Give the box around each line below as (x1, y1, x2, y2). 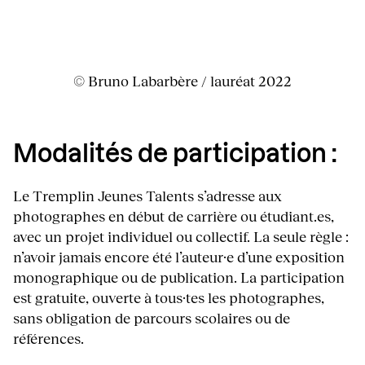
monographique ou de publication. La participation (13, 267, 345, 286)
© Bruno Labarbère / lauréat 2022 (73, 71, 292, 90)
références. (13, 328, 84, 347)
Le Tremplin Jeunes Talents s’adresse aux (13, 186, 282, 204)
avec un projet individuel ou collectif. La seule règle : (13, 226, 349, 245)
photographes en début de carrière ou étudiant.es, (13, 206, 334, 225)
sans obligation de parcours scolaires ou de (13, 308, 290, 327)
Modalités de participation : (13, 142, 336, 167)
